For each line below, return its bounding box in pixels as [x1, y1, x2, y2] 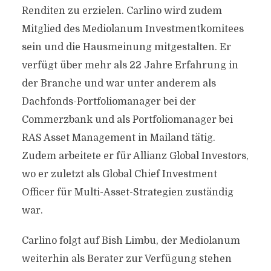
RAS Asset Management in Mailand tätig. [21, 132, 215, 143]
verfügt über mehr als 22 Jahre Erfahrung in [21, 60, 238, 71]
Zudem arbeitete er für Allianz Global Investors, [21, 151, 249, 162]
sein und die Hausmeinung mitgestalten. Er [21, 42, 231, 53]
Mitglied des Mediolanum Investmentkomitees [21, 24, 244, 34]
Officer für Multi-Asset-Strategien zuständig [21, 187, 233, 198]
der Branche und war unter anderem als [21, 78, 216, 89]
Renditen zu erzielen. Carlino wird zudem [21, 5, 222, 16]
